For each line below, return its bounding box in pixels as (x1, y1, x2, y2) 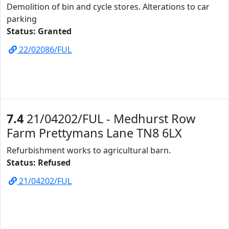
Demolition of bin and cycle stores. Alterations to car (7, 1, 210, 12)
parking (7, 13, 37, 25)
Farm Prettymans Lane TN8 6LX (7, 125, 182, 141)
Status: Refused (7, 157, 71, 168)
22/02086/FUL (17, 44, 72, 55)
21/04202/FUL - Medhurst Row (24, 110, 195, 127)
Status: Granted (7, 26, 72, 37)
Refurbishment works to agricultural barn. (7, 145, 171, 156)
